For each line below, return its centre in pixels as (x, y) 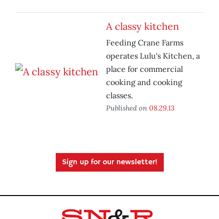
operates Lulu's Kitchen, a (153, 56)
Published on (128, 108)
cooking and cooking (144, 82)
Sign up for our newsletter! (109, 163)
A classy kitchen (142, 26)
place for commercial (144, 69)
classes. (120, 96)
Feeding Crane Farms (145, 43)
